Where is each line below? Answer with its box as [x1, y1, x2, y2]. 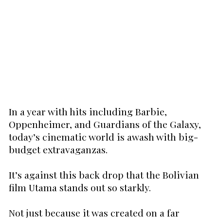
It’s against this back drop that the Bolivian [8, 168, 199, 181]
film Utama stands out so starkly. [8, 181, 151, 194]
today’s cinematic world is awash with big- [8, 130, 198, 143]
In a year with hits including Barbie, [8, 105, 167, 118]
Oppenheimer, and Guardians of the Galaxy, [8, 117, 201, 130]
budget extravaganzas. [8, 143, 108, 156]
